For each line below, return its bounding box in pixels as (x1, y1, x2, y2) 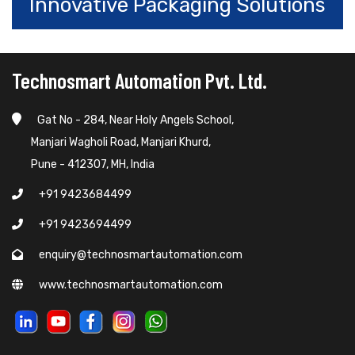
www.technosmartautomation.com (39, 277, 223, 292)
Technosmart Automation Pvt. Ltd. (12, 67, 267, 93)
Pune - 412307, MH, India (12, 157, 155, 171)
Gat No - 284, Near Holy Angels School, (37, 113, 234, 127)
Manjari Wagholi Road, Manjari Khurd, (12, 135, 211, 149)
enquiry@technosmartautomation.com (39, 247, 242, 261)
